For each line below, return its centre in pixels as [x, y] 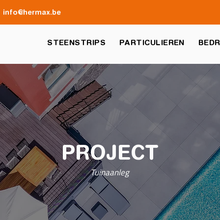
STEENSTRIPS [77, 42]
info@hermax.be [32, 12]
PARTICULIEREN [152, 42]
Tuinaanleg [110, 172]
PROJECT [110, 152]
